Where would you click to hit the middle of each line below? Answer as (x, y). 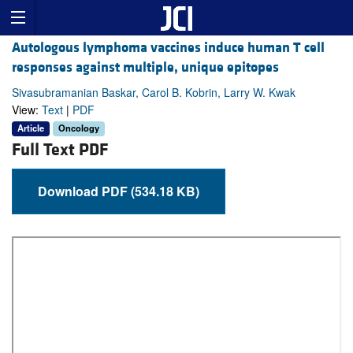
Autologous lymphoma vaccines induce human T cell (168, 48)
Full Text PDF (60, 150)
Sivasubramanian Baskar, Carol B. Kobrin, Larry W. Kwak (154, 93)
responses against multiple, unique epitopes (145, 68)
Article (31, 128)
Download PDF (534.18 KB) (165, 191)
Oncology (79, 128)
